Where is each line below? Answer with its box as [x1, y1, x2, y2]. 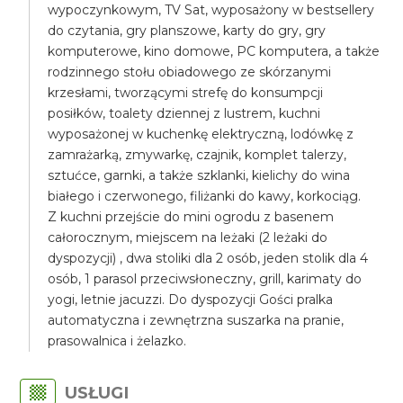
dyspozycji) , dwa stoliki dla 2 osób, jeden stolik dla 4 [48, 250, 369, 266]
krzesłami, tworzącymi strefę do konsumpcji [48, 85, 324, 101]
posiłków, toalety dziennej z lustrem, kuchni [48, 105, 321, 121]
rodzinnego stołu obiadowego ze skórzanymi [48, 64, 332, 80]
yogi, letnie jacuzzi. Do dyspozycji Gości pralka [48, 291, 334, 308]
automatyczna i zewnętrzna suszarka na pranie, [48, 312, 345, 328]
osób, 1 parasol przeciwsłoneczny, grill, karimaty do [48, 271, 363, 287]
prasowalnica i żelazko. [48, 333, 187, 349]
